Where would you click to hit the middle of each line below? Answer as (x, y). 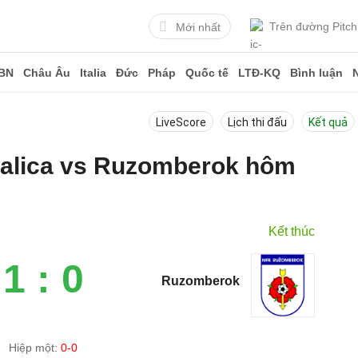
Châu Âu (47, 73)
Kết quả (328, 122)
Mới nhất (198, 27)
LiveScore (181, 122)
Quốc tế (207, 73)
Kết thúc (292, 231)
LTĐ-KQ (259, 73)
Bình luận (316, 73)
